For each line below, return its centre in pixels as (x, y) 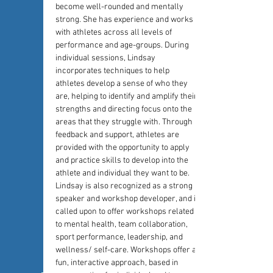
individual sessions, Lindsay (106, 58)
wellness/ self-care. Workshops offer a (127, 250)
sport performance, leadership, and (120, 237)
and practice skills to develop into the (123, 161)
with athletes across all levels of (115, 33)
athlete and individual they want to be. (123, 173)
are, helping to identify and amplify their (127, 97)
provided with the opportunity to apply (123, 148)
